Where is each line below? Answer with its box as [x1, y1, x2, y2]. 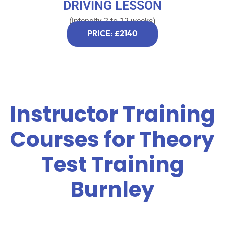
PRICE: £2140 [87, 29, 138, 38]
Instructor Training [10, 99, 215, 129]
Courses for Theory [10, 124, 215, 154]
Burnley [70, 174, 155, 204]
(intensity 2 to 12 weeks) [69, 16, 156, 26]
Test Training [41, 149, 184, 179]
